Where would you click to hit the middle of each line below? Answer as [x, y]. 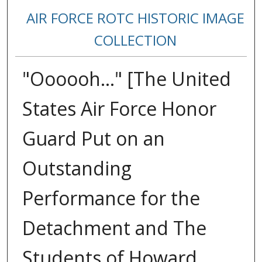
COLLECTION [136, 40]
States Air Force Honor [119, 109]
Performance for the [111, 198]
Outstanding [77, 168]
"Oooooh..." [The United [126, 79]
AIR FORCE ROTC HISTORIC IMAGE [136, 18]
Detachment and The [114, 228]
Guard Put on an [93, 139]
